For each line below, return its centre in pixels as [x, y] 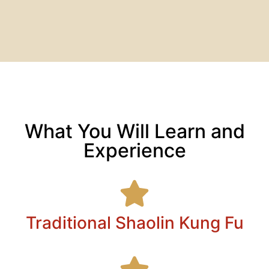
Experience [134, 150]
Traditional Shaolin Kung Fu [134, 222]
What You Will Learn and [134, 131]
